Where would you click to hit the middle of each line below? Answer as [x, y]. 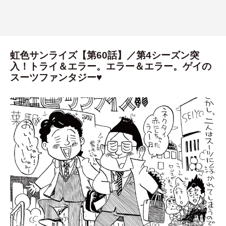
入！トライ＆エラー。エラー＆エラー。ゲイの [111, 67]
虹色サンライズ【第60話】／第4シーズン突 [105, 55]
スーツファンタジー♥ [56, 78]
